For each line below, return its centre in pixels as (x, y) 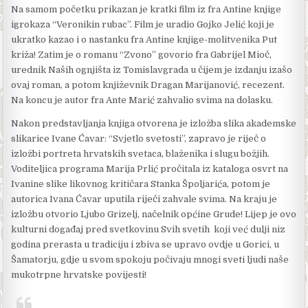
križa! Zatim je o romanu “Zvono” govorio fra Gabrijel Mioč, (142, 54)
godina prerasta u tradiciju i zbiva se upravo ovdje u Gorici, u (145, 244)
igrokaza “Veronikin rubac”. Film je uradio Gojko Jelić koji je (143, 24)
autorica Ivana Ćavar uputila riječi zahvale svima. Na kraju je (145, 199)
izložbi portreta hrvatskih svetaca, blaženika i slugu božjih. (141, 153)
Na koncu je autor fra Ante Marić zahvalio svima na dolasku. (142, 100)
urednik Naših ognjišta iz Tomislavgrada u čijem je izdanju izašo (152, 69)
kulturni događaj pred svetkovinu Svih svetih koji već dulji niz (148, 229)
